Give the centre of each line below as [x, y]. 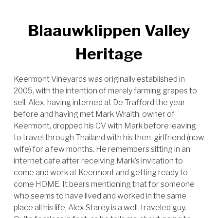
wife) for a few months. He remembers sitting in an [102, 149]
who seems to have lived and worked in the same [100, 196]
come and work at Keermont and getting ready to [101, 173]
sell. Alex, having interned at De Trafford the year [100, 102]
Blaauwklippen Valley [109, 30]
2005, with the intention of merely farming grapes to [105, 91]
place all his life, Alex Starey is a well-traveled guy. [100, 208]
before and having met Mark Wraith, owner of [94, 114]
